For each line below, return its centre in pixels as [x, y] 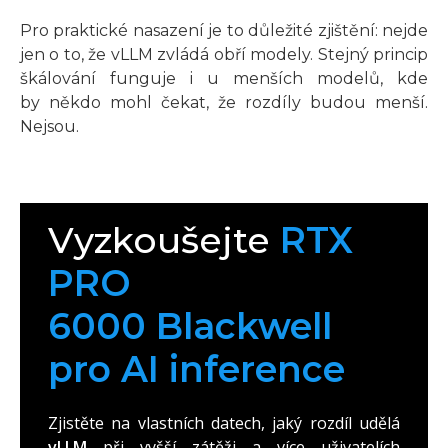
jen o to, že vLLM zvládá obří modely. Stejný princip [224, 54]
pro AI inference [196, 368]
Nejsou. [49, 126]
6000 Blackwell [190, 325]
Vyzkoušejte [164, 239]
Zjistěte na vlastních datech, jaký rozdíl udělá [224, 422]
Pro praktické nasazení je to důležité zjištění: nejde [224, 30]
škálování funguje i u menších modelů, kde [224, 78]
